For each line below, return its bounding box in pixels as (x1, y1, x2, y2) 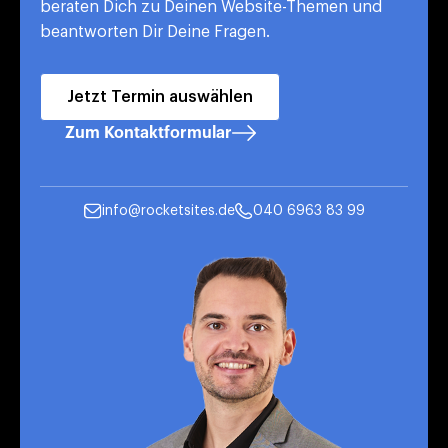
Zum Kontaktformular (64, 124, 232, 141)
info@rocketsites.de (101, 203, 235, 218)
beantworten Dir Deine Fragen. (40, 23, 270, 40)
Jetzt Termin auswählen (67, 88, 253, 105)
